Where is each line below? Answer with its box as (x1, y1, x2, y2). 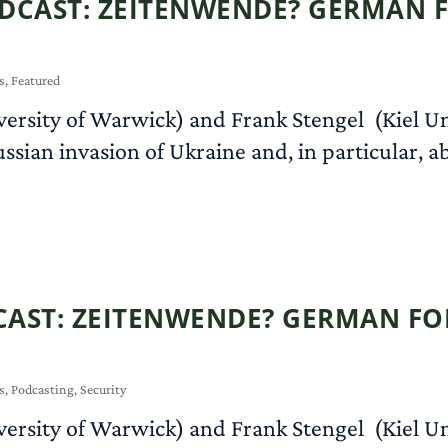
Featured (11, 71, 61, 88)
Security (80, 380, 127, 397)
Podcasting (11, 380, 75, 397)
